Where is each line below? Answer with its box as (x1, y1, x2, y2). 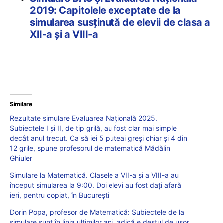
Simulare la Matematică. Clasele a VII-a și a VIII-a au (10, 170, 179, 179)
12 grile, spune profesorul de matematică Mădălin (10, 143, 170, 152)
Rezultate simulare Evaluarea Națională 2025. (10, 113, 157, 122)
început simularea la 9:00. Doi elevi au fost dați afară (10, 180, 181, 189)
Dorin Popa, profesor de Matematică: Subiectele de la (10, 207, 184, 216)
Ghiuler (10, 153, 32, 162)
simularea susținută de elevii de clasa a (30, 16, 210, 28)
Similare (10, 100, 32, 108)
